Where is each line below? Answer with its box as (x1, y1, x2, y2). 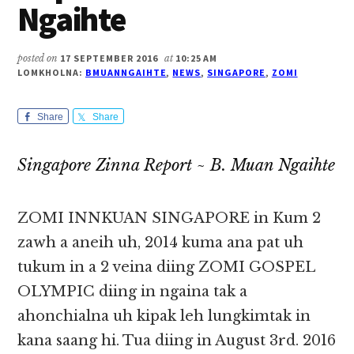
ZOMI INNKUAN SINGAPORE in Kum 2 (17, 209, 322, 228)
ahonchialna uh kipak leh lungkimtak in (17, 307, 311, 326)
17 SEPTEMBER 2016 (60, 52, 158, 65)
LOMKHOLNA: (17, 66, 85, 79)
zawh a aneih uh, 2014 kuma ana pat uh (17, 234, 304, 252)
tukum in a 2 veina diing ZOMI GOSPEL (17, 258, 315, 277)
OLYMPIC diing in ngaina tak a (17, 283, 248, 301)
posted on (17, 52, 61, 65)
